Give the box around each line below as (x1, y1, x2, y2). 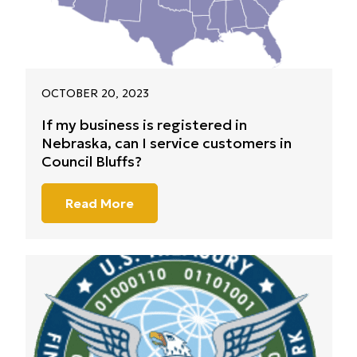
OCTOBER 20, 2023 (41, 86, 149, 101)
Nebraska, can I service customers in (41, 134, 292, 153)
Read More (65, 195, 134, 212)
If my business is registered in (41, 116, 247, 135)
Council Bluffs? (41, 152, 142, 171)
